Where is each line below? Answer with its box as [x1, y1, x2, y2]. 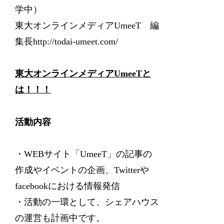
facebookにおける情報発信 [15, 181, 120, 191]
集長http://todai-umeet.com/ [15, 36, 118, 46]
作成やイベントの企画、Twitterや [15, 165, 149, 175]
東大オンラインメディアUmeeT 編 [15, 20, 159, 30]
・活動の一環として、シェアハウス [15, 197, 159, 207]
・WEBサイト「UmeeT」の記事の [15, 149, 152, 159]
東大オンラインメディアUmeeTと [15, 68, 151, 79]
